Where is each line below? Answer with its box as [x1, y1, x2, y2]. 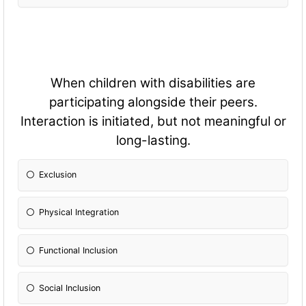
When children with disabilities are [51, 74, 255, 91]
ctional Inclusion [53, 245, 118, 255]
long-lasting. [115, 132, 191, 148]
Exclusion [39, 169, 77, 180]
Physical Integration [39, 207, 120, 218]
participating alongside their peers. [48, 94, 258, 110]
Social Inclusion [39, 282, 101, 293]
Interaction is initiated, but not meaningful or [20, 113, 286, 129]
